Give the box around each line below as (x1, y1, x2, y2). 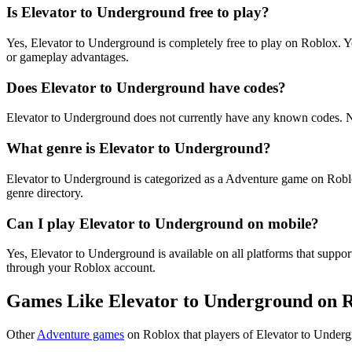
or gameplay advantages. (6, 50, 129, 64)
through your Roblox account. (6, 261, 156, 275)
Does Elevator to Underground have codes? (6, 79, 286, 96)
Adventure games (37, 328, 124, 342)
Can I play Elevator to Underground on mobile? (6, 214, 319, 232)
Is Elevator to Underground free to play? (6, 4, 269, 21)
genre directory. (6, 185, 83, 200)
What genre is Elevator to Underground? (6, 140, 271, 157)
